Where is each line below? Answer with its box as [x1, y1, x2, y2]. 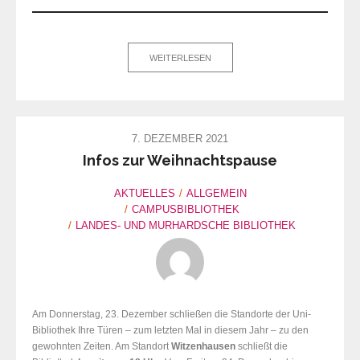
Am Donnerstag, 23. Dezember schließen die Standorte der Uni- [32, 309, 311, 321]
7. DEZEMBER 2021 [132, 133, 228, 145]
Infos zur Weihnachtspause [83, 152, 277, 170]
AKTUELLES [113, 187, 175, 200]
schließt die [235, 341, 288, 353]
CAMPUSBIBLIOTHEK [132, 203, 239, 216]
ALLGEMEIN [186, 187, 247, 200]
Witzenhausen [171, 341, 235, 353]
